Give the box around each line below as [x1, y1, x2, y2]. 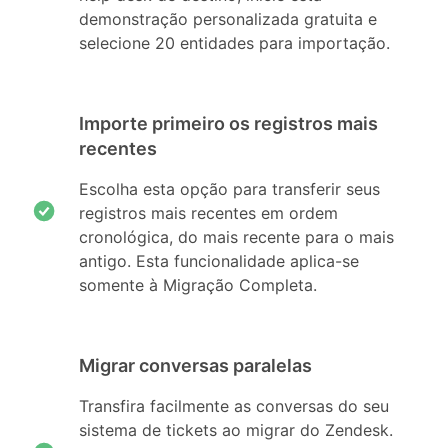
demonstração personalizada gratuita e [79, 9, 378, 30]
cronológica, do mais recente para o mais [79, 227, 395, 248]
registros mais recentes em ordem [79, 203, 339, 224]
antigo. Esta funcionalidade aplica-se [79, 251, 360, 272]
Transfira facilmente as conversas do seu [79, 396, 390, 417]
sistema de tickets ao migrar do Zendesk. [79, 420, 394, 441]
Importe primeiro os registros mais [79, 113, 379, 135]
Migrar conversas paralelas [79, 355, 313, 377]
